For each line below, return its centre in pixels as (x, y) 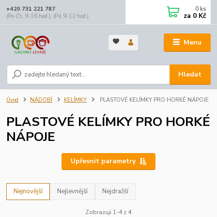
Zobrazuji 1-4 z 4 (108, 212)
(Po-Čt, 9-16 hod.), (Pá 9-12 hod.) (48, 16)
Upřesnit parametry (103, 161)
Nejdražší (116, 192)
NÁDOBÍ (41, 100)
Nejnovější (28, 192)
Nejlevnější (73, 192)
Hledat (190, 75)
